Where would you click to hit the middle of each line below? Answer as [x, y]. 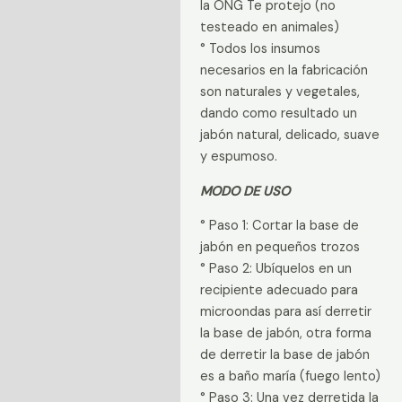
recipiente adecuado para [279, 291]
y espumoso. [238, 156]
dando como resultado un [278, 113]
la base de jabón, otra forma [285, 334]
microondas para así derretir [285, 312]
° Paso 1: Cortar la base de [279, 226]
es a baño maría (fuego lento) [290, 377]
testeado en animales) [269, 27]
